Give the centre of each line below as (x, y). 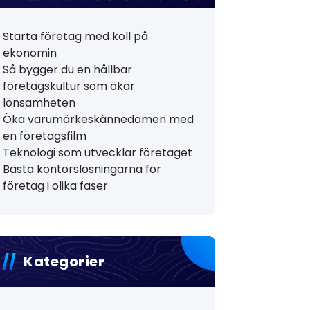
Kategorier (64, 262)
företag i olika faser (56, 186)
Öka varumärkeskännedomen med (99, 119)
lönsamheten (39, 103)
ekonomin (30, 53)
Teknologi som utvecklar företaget (98, 153)
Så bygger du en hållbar (68, 70)
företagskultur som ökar (69, 86)
